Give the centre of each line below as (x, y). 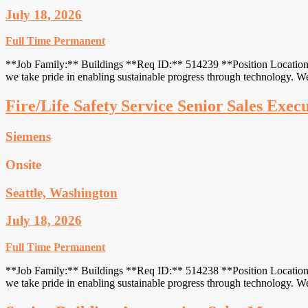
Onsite (23, 164)
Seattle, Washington (62, 192)
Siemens (28, 137)
